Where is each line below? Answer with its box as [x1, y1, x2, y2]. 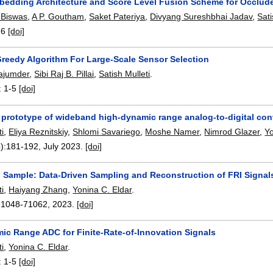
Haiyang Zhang [9, 184, 68, 194]
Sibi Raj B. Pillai [34, 69, 94, 79]
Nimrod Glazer [204, 127, 260, 137]
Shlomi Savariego [73, 127, 141, 137]
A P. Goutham [32, 11, 85, 21]
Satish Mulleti [99, 69, 151, 79]
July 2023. [43, 141, 86, 152]
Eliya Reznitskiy [9, 127, 68, 137]
